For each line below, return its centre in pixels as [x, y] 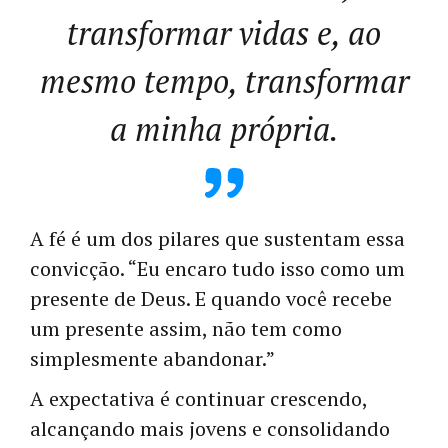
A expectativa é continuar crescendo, [198, 399]
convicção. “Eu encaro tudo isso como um [217, 269]
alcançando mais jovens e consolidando [210, 429]
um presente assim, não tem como [186, 329]
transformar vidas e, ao [224, 33]
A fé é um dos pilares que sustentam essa [217, 239]
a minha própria [219, 129]
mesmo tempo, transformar [224, 81]
